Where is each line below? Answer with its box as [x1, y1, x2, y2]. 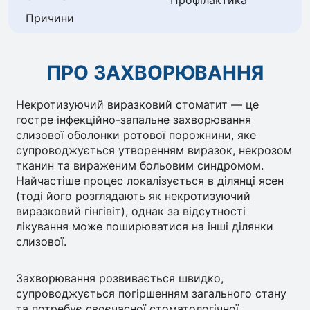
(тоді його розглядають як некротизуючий [16, 188, 251, 203]
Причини [26, 10, 75, 25]
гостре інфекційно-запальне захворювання [16, 112, 252, 127]
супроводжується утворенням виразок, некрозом [16, 143, 293, 157]
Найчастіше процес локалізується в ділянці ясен [16, 173, 284, 188]
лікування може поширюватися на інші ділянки [16, 219, 274, 233]
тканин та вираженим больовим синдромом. [16, 158, 264, 172]
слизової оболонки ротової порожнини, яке [16, 127, 257, 142]
